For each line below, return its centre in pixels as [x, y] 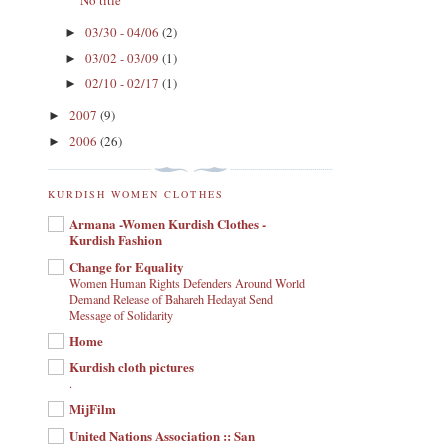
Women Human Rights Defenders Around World [187, 282]
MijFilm [92, 409]
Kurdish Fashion [115, 240]
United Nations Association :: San [162, 435]
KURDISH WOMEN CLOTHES [136, 194]
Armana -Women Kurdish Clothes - [167, 224]
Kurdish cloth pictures [131, 367]
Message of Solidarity [121, 314]
